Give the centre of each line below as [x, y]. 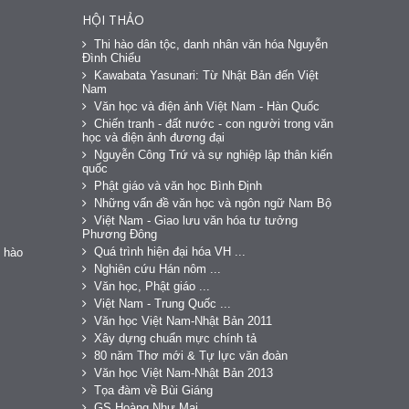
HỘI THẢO [113, 19]
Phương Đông [119, 234]
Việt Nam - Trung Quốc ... [162, 303]
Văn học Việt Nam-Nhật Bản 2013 [183, 372]
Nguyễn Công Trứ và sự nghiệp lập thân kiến [213, 154]
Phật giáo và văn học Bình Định [178, 185]
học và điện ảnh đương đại [153, 137]
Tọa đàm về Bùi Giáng [153, 390]
